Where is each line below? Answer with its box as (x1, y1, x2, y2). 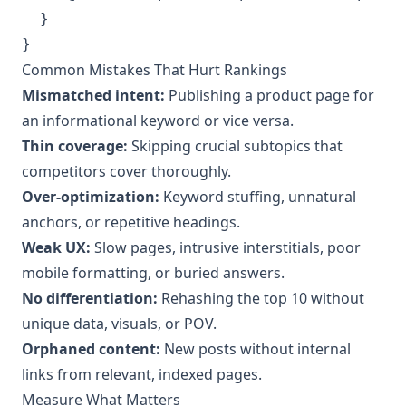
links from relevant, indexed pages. (22, 363, 262, 384)
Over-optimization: (22, 186, 159, 207)
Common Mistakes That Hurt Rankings (22, 59, 287, 80)
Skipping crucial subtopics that (128, 135, 343, 156)
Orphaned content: (22, 338, 160, 359)
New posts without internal (160, 338, 351, 359)
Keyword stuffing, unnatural (159, 186, 356, 207)
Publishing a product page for (165, 84, 374, 105)
